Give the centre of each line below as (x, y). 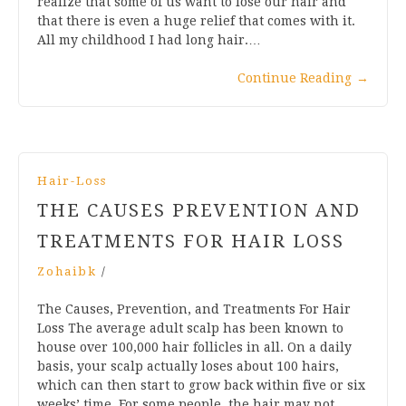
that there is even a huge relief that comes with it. (196, 20)
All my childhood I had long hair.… (149, 39)
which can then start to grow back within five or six (201, 385)
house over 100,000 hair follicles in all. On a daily (194, 347)
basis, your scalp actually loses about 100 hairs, (188, 366)
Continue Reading (295, 77)
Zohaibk (67, 271)
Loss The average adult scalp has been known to (190, 328)
